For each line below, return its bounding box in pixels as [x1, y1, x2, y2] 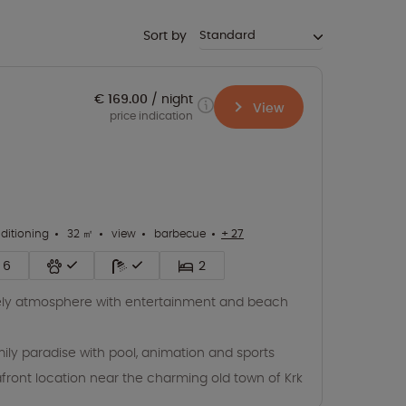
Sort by [143, 26, 187, 44]
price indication [110, 109, 193, 123]
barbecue [151, 225, 206, 241]
